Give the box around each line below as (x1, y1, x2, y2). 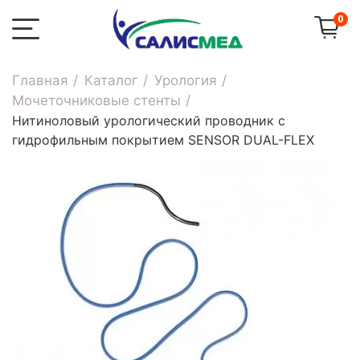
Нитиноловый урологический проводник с (12, 112, 285, 129)
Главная (12, 72, 68, 88)
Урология (154, 72, 217, 88)
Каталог (84, 72, 138, 88)
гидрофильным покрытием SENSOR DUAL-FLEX (12, 132, 314, 148)
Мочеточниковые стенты (12, 92, 181, 108)
